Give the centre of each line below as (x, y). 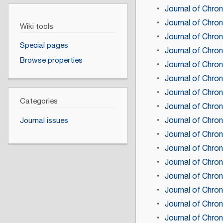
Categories (39, 102)
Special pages (44, 46)
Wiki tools (36, 26)
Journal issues (44, 120)
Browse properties (51, 60)
